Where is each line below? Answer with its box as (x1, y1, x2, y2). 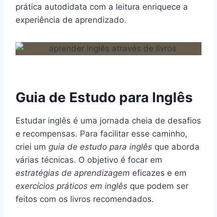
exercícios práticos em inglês (15, 181, 127, 191)
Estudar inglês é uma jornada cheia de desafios (15, 115, 201, 125)
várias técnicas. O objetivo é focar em (15, 155, 162, 165)
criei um (15, 141, 48, 152)
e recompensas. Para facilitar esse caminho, (15, 128, 187, 139)
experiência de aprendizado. (15, 15, 126, 25)
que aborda (152, 141, 200, 152)
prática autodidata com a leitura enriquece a (15, 1, 188, 12)
